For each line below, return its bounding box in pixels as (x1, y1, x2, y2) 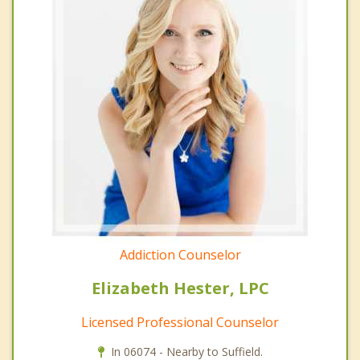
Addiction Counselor (119, 246, 241, 264)
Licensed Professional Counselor (81, 313, 279, 332)
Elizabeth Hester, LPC (91, 277, 269, 300)
